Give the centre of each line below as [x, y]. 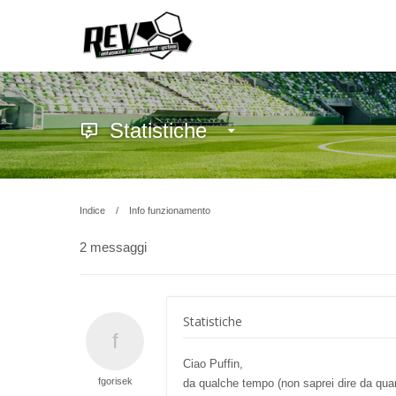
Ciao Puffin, [213, 364]
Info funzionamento [170, 210]
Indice [92, 210]
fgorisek [115, 381]
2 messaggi [113, 247]
